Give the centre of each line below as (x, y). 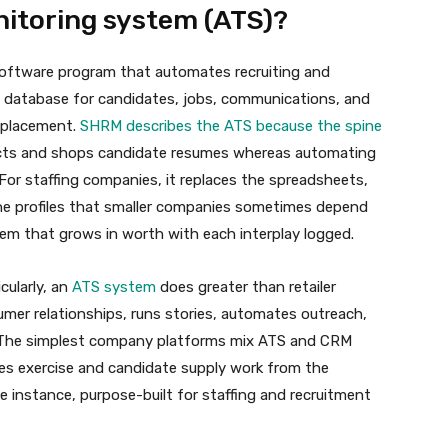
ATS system (114, 287)
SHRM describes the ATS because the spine (231, 126)
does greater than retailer (246, 287)
